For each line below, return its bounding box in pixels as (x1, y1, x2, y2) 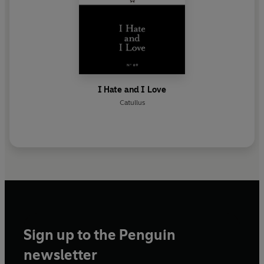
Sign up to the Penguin (24, 226, 176, 243)
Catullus (119, 98, 145, 107)
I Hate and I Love (97, 85, 167, 95)
